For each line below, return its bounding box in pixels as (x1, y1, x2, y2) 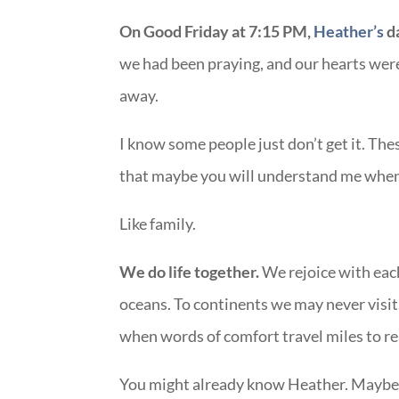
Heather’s (313, 20, 385, 41)
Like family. (119, 213, 197, 233)
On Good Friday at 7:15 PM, (119, 20, 314, 41)
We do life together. (119, 261, 260, 281)
